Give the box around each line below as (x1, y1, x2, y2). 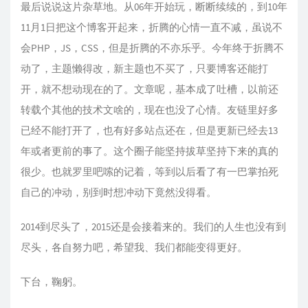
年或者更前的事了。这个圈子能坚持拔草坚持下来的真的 (21, 144, 278, 157)
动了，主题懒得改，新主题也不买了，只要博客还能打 (21, 61, 268, 75)
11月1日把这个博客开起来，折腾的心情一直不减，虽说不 (21, 20, 283, 34)
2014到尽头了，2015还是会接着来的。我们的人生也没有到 (21, 219, 286, 233)
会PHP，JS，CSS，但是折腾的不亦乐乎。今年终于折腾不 (21, 41, 284, 54)
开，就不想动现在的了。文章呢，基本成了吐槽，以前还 (21, 82, 278, 96)
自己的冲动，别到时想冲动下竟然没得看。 (21, 185, 217, 199)
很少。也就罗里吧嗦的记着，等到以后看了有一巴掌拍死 (21, 164, 278, 178)
